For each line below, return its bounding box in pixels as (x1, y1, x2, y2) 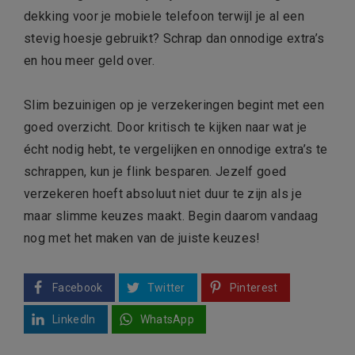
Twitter (147, 281, 185, 294)
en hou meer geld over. (24, 52, 155, 68)
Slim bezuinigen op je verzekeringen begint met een (24, 97, 325, 113)
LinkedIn (52, 312, 96, 326)
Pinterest (229, 281, 278, 294)
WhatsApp (139, 312, 195, 326)
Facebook (52, 281, 103, 294)
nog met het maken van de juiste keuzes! (24, 230, 264, 246)
